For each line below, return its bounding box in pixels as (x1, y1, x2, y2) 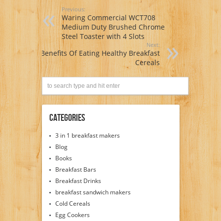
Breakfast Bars (55, 165, 96, 174)
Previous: (61, 5, 85, 13)
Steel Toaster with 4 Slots (61, 31, 145, 41)
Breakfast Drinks (55, 176, 101, 185)
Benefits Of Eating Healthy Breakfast (40, 48, 160, 58)
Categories (49, 111, 85, 124)
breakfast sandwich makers (55, 187, 131, 196)
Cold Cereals (55, 199, 90, 208)
